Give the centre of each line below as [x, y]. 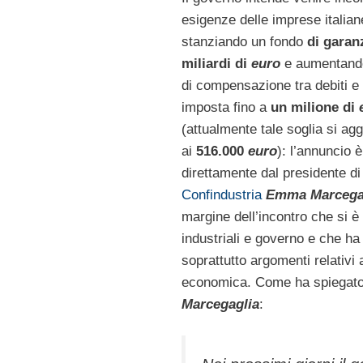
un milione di [314, 107]
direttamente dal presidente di [271, 173]
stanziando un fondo [244, 41]
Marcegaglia [220, 304]
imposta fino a [226, 107]
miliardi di [216, 63]
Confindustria [221, 194]
